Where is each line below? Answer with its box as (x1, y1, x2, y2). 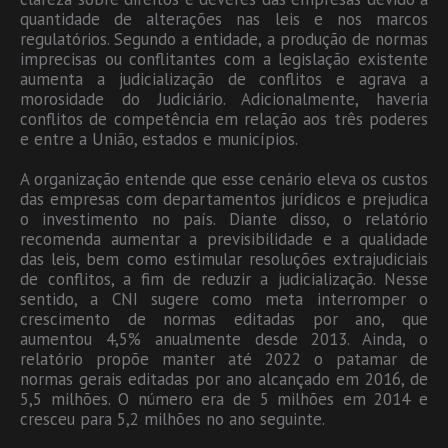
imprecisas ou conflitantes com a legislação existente (20, 47, 428, 70)
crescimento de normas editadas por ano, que (20, 307, 428, 330)
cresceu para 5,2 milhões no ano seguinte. (20, 407, 325, 430)
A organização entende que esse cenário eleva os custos (20, 167, 428, 190)
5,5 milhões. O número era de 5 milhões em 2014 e (20, 387, 428, 410)
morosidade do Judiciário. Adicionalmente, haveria (20, 87, 428, 110)
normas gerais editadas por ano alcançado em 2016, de (20, 367, 428, 390)
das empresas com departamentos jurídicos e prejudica (20, 187, 428, 210)
